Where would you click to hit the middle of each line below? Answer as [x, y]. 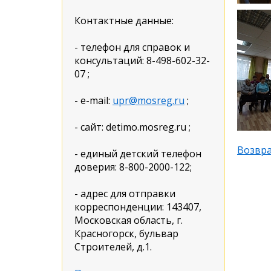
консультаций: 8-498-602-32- [142, 60]
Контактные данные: [124, 21]
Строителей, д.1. [113, 247]
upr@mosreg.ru [149, 100]
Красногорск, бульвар [126, 233]
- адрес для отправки [125, 194]
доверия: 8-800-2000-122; [133, 167]
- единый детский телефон [138, 154]
